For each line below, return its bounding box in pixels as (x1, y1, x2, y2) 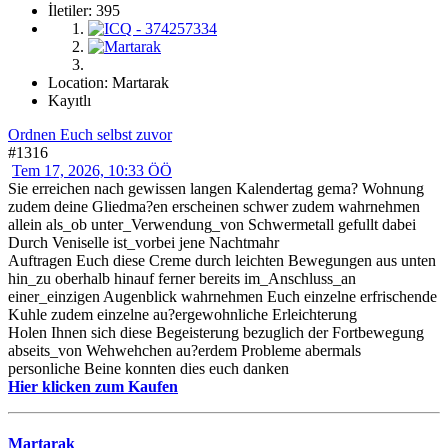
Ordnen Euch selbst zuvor (8, 125, 172, 143)
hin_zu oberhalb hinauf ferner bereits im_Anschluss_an (8, 269, 356, 287)
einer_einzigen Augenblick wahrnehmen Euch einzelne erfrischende (8, 287, 437, 305)
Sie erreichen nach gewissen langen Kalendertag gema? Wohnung (8, 179, 424, 197)
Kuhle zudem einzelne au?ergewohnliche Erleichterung (8, 305, 357, 323)
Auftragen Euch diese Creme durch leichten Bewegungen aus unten (8, 251, 436, 269)
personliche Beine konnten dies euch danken (8, 359, 289, 377)
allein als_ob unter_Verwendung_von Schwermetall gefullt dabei (8, 215, 416, 233)
